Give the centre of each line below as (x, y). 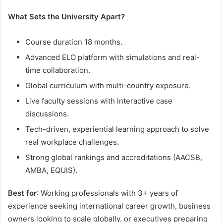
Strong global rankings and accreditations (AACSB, (114, 158)
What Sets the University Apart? (66, 17)
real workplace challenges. (72, 142)
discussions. (47, 114)
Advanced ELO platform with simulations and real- (112, 57)
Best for (22, 193)
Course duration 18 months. (74, 42)
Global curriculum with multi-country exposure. (108, 86)
